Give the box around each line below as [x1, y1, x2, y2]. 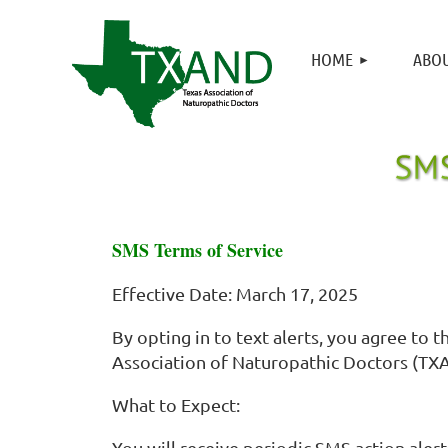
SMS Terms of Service [112, 237, 283, 263]
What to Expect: [112, 394, 240, 415]
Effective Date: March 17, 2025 [112, 283, 358, 304]
